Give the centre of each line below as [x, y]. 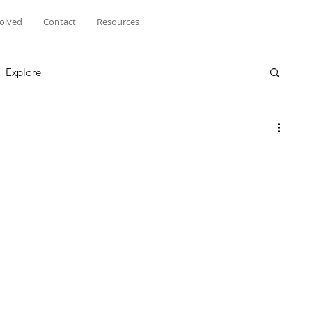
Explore [23, 72]
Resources [118, 22]
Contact [60, 22]
